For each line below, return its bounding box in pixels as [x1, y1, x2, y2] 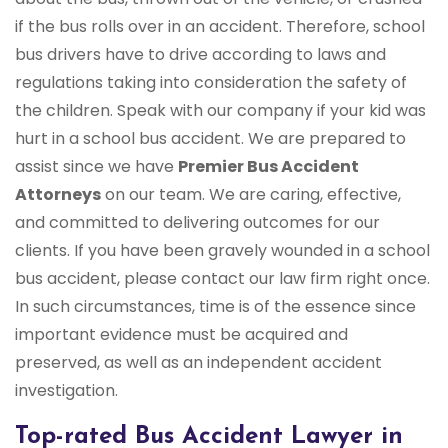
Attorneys [15, 183, 101, 207]
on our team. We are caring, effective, [101, 183, 401, 207]
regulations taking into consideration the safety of [15, 71, 407, 95]
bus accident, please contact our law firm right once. [15, 267, 430, 291]
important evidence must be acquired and [15, 323, 348, 347]
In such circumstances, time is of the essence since [15, 295, 416, 319]
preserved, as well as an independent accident [15, 351, 382, 375]
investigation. [15, 379, 118, 403]
